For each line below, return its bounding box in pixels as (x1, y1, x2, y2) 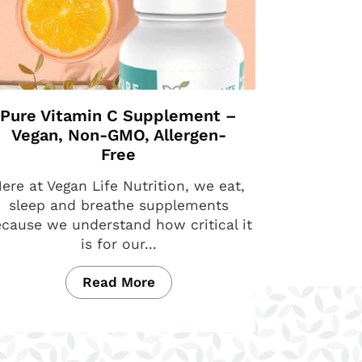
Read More (82, 274, 155, 290)
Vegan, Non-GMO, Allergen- (11, 125, 226, 145)
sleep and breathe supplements (8, 197, 229, 213)
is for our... (80, 236, 157, 252)
